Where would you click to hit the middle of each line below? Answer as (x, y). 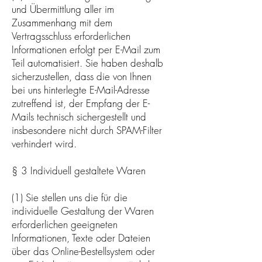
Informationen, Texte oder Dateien (81, 237)
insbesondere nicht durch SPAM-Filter (87, 130)
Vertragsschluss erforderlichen (71, 36)
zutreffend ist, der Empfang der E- (81, 103)
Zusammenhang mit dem (62, 22)
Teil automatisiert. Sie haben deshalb (87, 63)
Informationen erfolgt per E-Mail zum (86, 49)
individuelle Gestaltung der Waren (83, 211)
